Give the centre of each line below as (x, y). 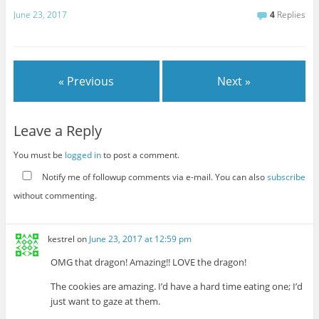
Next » (234, 82)
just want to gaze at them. (106, 301)
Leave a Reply (57, 130)
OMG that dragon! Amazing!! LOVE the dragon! (149, 262)
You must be (39, 155)
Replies (291, 15)
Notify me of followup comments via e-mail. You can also (153, 177)
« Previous (87, 82)
